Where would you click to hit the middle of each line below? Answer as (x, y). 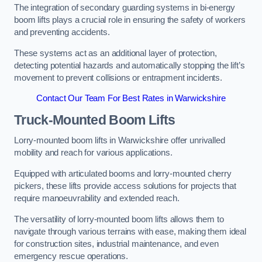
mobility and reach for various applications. (93, 153)
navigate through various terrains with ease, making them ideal (130, 231)
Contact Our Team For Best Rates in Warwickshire (131, 99)
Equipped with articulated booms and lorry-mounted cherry (123, 174)
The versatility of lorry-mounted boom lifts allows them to (119, 219)
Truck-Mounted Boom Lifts (95, 120)
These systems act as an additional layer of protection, (116, 53)
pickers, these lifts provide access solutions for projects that (125, 186)
